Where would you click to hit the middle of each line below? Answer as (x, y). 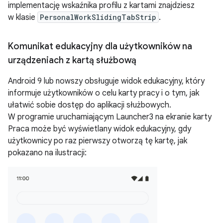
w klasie (23, 17)
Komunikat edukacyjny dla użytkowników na (100, 46)
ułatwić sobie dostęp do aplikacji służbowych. (90, 105)
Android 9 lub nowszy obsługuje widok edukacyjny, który (106, 81)
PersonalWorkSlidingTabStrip (98, 17)
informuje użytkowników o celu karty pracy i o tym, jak (104, 93)
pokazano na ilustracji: (47, 153)
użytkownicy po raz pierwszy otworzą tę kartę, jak (98, 141)
